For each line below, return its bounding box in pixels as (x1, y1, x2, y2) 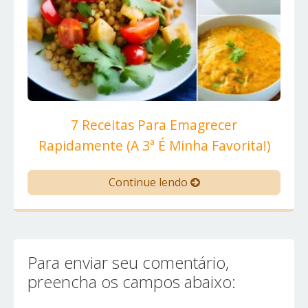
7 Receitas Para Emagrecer (71, 115, 237, 135)
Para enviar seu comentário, (27, 251, 229, 274)
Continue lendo (108, 175, 190, 190)
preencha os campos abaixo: (27, 270, 236, 294)
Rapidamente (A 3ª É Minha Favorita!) (38, 136, 270, 155)
